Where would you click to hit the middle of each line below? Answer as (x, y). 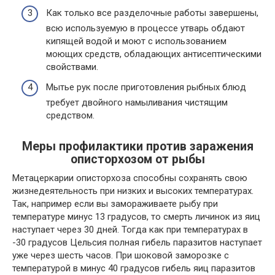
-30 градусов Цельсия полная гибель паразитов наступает (137, 242)
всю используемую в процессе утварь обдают (145, 28)
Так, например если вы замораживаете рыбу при (115, 204)
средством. (70, 115)
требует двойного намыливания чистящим (137, 103)
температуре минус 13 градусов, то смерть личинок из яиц (136, 217)
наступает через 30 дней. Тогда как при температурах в (130, 230)
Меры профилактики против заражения (137, 147)
